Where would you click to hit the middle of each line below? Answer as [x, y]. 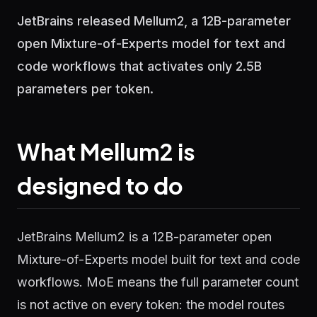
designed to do [100, 185]
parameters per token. [85, 89]
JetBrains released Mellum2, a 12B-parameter [154, 21]
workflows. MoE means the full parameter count [158, 282]
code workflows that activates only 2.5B [139, 66]
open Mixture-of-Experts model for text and [151, 44]
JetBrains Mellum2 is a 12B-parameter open [144, 237]
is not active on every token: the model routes [151, 305]
